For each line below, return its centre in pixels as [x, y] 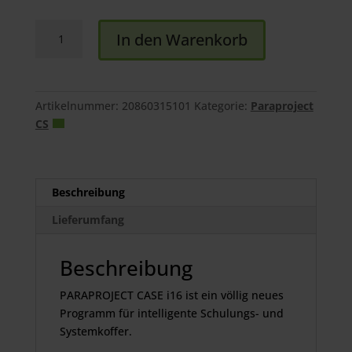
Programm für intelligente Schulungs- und [171, 313]
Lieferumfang [88, 220]
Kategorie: [222, 106]
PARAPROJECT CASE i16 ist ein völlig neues [171, 295]
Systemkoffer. [95, 332]
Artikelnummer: [78, 106]
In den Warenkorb [181, 40]
